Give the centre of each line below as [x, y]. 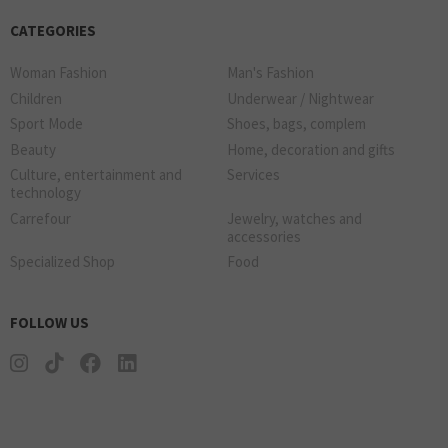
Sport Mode [46, 124]
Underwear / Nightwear [300, 98]
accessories [264, 236]
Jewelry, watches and [294, 218]
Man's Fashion [270, 73]
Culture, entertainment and [96, 175]
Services [253, 175]
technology [45, 193]
